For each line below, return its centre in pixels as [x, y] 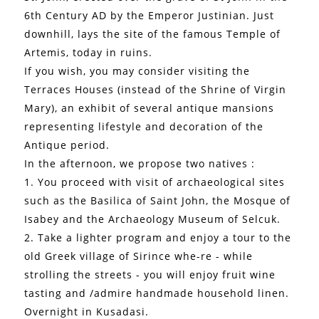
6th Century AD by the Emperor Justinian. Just [150, 15]
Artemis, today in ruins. [89, 52]
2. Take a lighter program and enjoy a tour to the [158, 237]
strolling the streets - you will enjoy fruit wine [150, 274]
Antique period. [67, 145]
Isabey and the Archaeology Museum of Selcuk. [153, 219]
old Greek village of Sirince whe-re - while [139, 256]
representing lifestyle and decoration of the [144, 126]
